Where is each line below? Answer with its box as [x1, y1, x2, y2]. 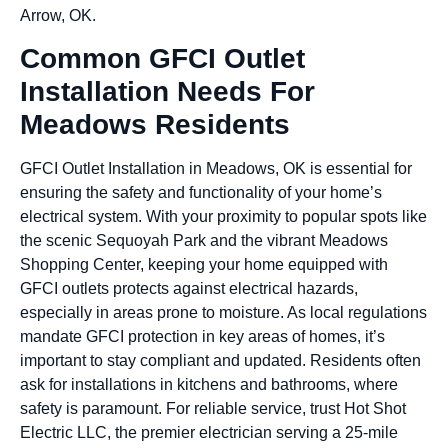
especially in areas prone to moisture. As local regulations [20, 304, 427, 322]
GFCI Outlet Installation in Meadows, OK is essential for [20, 160, 412, 178]
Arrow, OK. [20, 6, 96, 24]
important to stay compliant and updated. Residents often [20, 352, 421, 370]
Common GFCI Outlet [20, 43, 305, 75]
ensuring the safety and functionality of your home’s [20, 184, 382, 202]
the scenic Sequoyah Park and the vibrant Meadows [20, 232, 388, 250]
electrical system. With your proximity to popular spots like [20, 208, 427, 226]
